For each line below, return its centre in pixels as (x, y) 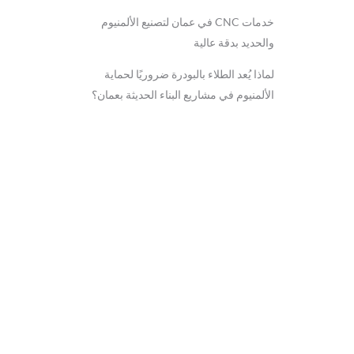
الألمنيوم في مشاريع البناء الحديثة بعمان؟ (183, 94)
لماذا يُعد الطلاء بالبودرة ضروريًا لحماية (189, 74)
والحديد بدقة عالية (234, 42)
